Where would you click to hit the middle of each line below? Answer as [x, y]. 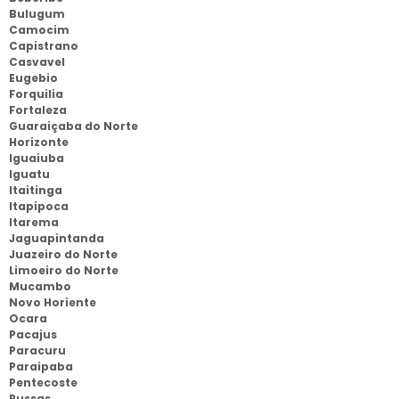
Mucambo [40, 286]
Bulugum [37, 14]
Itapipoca [39, 206]
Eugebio [33, 78]
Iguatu [29, 174]
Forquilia [36, 94]
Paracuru [37, 350]
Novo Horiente [53, 302]
